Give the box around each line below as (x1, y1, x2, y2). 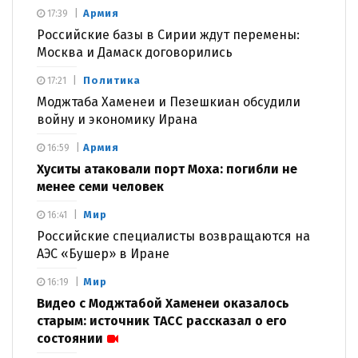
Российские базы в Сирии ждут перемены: (37, 27, 300, 43)
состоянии (37, 331, 103, 347)
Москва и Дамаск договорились (37, 45, 233, 61)
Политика (83, 74, 141, 87)
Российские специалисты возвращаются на (37, 229, 310, 245)
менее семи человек (37, 179, 164, 195)
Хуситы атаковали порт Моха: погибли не (37, 161, 297, 177)
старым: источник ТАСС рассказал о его (37, 313, 287, 329)
